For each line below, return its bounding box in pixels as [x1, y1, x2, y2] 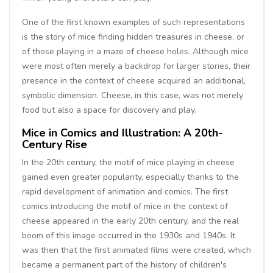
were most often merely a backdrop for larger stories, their [22, 60, 250, 72]
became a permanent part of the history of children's [22, 258, 227, 271]
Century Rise [22, 136, 87, 152]
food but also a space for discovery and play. [22, 104, 196, 116]
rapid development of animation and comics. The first [22, 185, 228, 197]
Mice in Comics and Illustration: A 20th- [22, 125, 223, 140]
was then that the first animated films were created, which [22, 244, 251, 256]
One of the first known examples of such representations [22, 16, 245, 28]
